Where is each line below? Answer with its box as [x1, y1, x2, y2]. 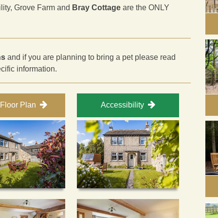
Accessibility [101, 101, 145, 109]
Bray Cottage [72, 3, 121, 12]
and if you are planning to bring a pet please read [7, 53, 176, 61]
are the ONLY [121, 3, 169, 12]
